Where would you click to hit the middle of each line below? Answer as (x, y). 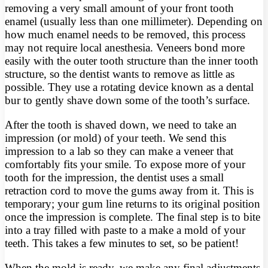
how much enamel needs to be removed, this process (125, 35)
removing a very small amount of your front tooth (119, 8)
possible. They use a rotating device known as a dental (129, 87)
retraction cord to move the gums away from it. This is (129, 191)
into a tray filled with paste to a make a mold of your (125, 230)
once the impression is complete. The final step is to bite (133, 217)
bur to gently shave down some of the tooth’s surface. (127, 100)
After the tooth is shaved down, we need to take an (121, 125)
